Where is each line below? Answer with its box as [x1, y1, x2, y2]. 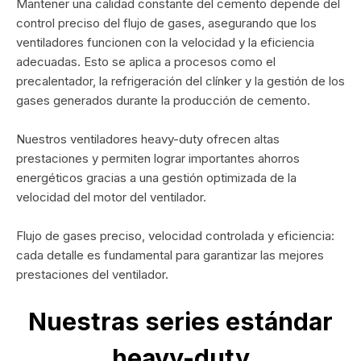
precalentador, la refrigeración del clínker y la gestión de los [16, 73, 345, 89]
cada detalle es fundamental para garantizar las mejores [16, 247, 324, 263]
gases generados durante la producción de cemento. [16, 93, 310, 109]
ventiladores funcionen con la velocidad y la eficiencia [16, 35, 314, 51]
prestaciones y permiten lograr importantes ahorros [16, 151, 300, 167]
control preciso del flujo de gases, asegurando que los [16, 15, 317, 31]
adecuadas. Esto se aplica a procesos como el [16, 54, 276, 70]
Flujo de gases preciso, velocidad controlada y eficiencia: [16, 228, 334, 244]
